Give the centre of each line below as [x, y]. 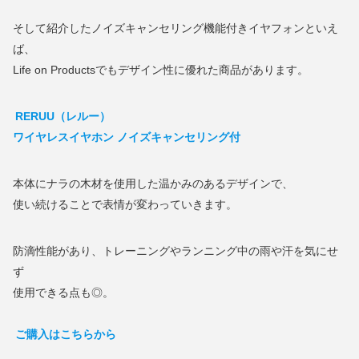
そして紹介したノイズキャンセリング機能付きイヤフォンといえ [175, 28]
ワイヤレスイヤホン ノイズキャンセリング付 [127, 137]
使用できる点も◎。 [63, 292]
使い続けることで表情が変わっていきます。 [125, 204]
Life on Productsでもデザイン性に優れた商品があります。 [161, 69]
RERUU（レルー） [63, 116]
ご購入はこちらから [65, 334]
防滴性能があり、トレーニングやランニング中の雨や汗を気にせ [175, 250]
